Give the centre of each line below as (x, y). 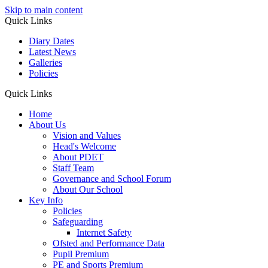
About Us (47, 125)
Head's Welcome (84, 146)
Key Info (46, 200)
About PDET (78, 157)
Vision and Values (87, 135)
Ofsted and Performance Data (109, 243)
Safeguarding (78, 222)
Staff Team (73, 168)
